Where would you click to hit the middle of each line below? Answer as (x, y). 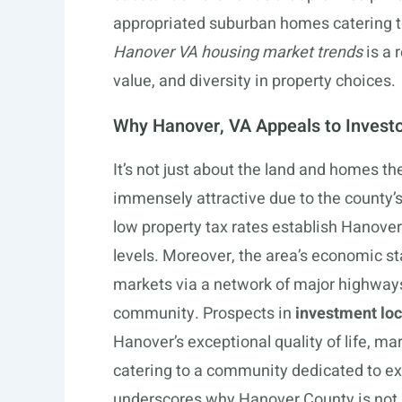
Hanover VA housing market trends (238, 52)
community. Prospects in (204, 313)
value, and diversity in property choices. (254, 81)
